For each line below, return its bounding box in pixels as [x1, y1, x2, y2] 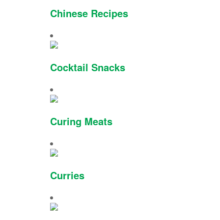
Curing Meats [50, 114, 112, 128]
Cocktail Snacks [50, 60, 125, 74]
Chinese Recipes [50, 6, 128, 20]
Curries [50, 168, 84, 182]
